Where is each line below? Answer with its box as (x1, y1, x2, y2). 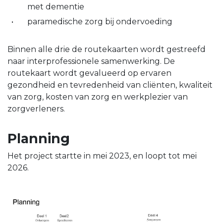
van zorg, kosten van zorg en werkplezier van (7, 92, 188, 102)
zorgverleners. (7, 104, 65, 114)
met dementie (27, 1, 84, 11)
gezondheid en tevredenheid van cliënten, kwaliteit (7, 80, 213, 90)
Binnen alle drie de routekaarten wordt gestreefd (7, 45, 206, 55)
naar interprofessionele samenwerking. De (7, 56, 175, 66)
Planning (7, 130, 70, 147)
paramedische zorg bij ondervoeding (27, 17, 172, 27)
